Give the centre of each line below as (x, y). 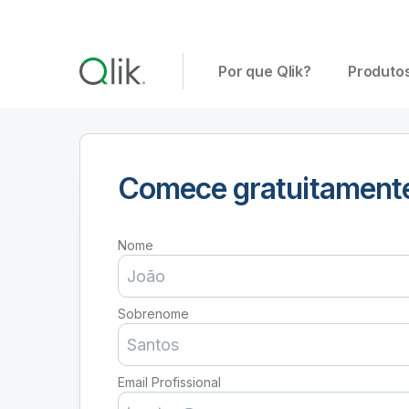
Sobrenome (153, 314)
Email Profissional (169, 382)
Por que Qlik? (265, 71)
